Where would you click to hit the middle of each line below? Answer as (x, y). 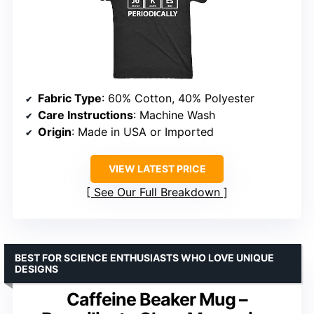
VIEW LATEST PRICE (157, 169)
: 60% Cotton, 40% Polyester (178, 98)
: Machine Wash (174, 115)
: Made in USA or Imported (143, 132)
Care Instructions (86, 115)
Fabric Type (70, 98)
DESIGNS (36, 269)
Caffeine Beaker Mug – (157, 300)
